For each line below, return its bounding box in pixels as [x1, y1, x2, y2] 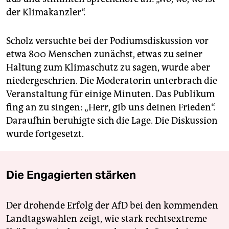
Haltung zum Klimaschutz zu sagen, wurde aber [6, 62, 210, 73]
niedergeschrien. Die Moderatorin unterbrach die [6, 75, 217, 86]
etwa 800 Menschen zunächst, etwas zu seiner [6, 49, 202, 60]
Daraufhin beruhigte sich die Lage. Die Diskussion [6, 115, 218, 126]
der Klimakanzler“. [6, 7, 85, 18]
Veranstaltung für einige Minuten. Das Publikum [6, 88, 215, 100]
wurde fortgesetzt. [6, 128, 84, 140]
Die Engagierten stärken [6, 168, 136, 182]
